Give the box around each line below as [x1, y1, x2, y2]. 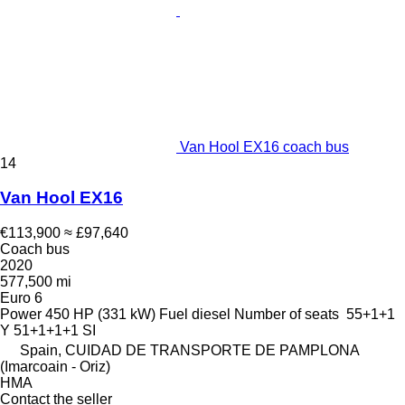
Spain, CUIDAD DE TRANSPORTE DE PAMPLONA [20, 343, 359, 359]
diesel [192, 306, 231, 323]
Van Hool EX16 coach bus [180, 138, 349, 155]
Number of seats [234, 306, 339, 323]
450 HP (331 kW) [45, 306, 155, 323]
